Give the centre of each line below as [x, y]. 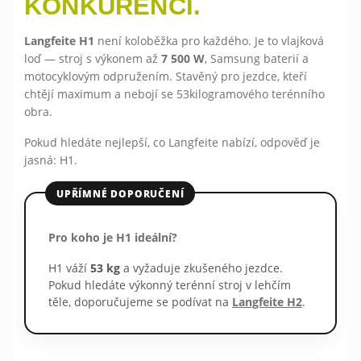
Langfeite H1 [59, 40]
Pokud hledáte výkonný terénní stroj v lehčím [170, 284]
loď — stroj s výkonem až [93, 58]
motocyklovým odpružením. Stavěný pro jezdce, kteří [166, 76]
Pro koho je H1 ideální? [113, 237]
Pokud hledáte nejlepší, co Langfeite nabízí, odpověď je [172, 142]
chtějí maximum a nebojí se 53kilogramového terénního [174, 93]
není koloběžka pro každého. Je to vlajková [209, 40]
